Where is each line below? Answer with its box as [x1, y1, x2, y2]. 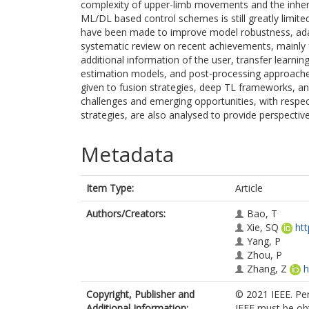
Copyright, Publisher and [86, 288, 195, 301]
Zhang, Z [247, 262, 287, 275]
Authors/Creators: [86, 207, 166, 220]
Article [235, 181, 263, 195]
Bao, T [247, 207, 277, 220]
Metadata [81, 140, 174, 168]
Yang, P [247, 235, 281, 248]
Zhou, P [247, 248, 282, 261]
